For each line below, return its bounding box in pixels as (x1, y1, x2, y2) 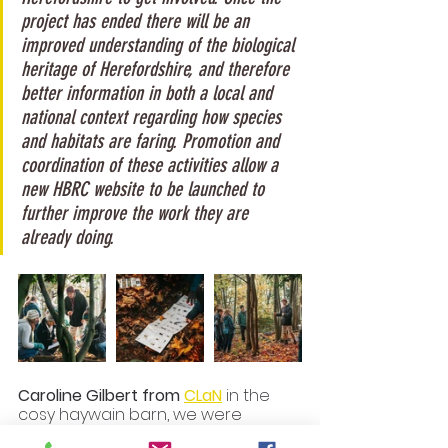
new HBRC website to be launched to (21, 177, 269, 202)
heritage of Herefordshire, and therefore (21, 57, 294, 82)
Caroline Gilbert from (18, 384, 184, 408)
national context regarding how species (21, 105, 286, 130)
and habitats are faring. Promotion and (21, 129, 284, 154)
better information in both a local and (21, 81, 277, 106)
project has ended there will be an (21, 9, 254, 34)
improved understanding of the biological (21, 33, 299, 58)
